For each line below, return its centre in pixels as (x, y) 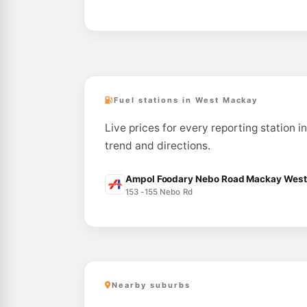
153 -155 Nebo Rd (159, 192)
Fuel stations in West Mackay (186, 100)
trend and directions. (158, 146)
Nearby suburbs (151, 285)
